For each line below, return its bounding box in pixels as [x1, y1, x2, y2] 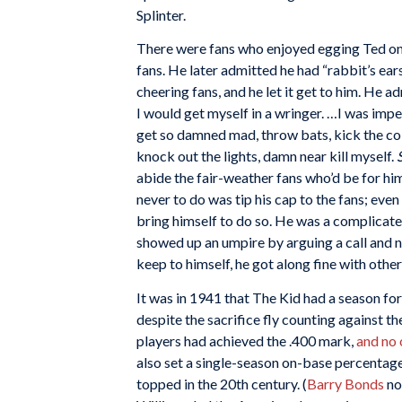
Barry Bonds [307, 374, 384, 392]
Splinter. [136, 5, 186, 23]
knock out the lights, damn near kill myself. [136, 147, 394, 165]
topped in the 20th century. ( [136, 374, 307, 392]
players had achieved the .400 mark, [136, 331, 356, 349]
